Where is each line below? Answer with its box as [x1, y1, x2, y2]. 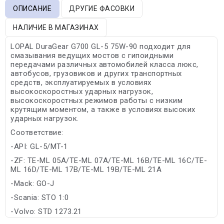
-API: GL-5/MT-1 [10, 141, 68, 151]
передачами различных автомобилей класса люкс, [10, 59, 198, 69]
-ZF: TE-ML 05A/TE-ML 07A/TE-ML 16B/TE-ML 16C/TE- [10, 155, 207, 165]
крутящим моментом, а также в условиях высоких [10, 104, 195, 114]
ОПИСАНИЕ [13, 4, 51, 12]
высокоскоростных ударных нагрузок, [10, 86, 153, 96]
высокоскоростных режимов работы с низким [10, 95, 182, 105]
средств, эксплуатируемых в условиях [10, 77, 151, 87]
